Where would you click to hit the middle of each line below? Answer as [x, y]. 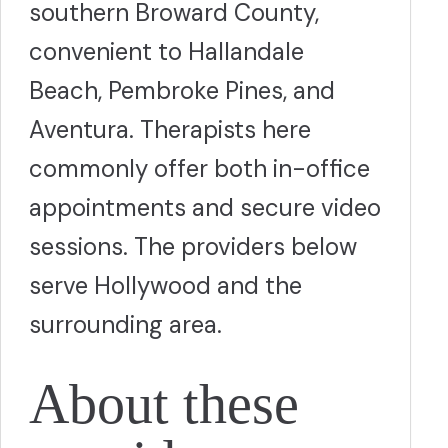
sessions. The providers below [193, 246]
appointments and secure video [205, 207]
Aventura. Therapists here [170, 129]
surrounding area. [125, 324]
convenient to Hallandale [166, 51]
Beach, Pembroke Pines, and [182, 90]
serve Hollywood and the [165, 285]
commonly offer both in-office [199, 168]
